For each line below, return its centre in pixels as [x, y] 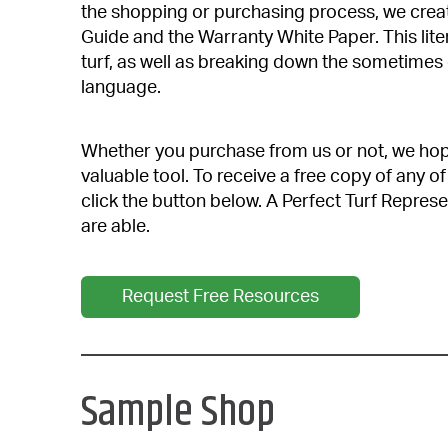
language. [120, 88]
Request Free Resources [220, 297]
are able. [115, 227]
